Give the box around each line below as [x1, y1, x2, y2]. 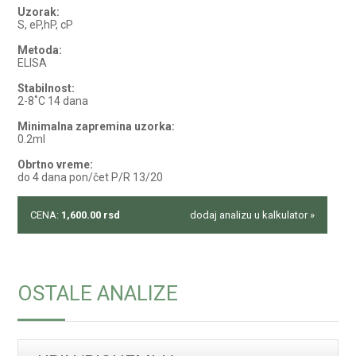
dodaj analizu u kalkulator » [190, 209, 315, 221]
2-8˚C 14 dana [17, 95, 89, 107]
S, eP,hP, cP [17, 18, 74, 31]
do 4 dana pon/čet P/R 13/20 [17, 171, 164, 184]
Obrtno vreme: [17, 158, 94, 171]
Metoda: [17, 44, 63, 56]
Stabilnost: [17, 82, 75, 95]
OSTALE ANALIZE [17, 281, 179, 305]
